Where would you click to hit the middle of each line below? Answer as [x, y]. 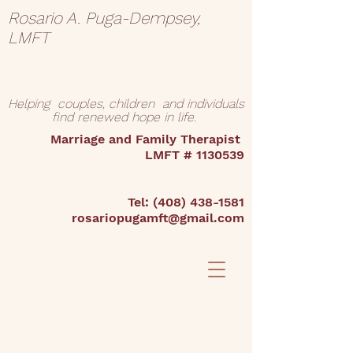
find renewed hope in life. [126, 117]
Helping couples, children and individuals [126, 104]
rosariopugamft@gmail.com [158, 218]
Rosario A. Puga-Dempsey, [104, 18]
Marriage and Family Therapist [147, 139]
